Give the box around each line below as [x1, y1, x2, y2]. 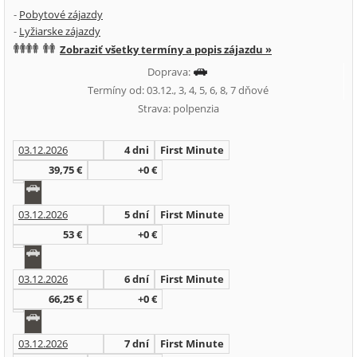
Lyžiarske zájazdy [19, 24, 100, 38]
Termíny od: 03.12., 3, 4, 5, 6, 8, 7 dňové [88, 83, 269, 97]
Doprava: [147, 65, 193, 79]
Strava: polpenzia [138, 101, 219, 116]
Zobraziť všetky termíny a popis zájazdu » [60, 42, 272, 57]
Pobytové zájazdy [19, 7, 103, 22]
